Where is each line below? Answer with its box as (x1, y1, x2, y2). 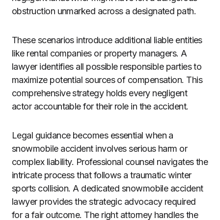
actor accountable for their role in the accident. (12, 101, 189, 111)
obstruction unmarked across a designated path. (12, 6, 198, 16)
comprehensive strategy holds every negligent (12, 88, 188, 98)
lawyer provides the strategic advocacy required (12, 196, 196, 207)
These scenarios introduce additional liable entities (12, 35, 202, 45)
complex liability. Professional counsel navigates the (12, 157, 208, 167)
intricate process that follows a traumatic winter (12, 170, 192, 180)
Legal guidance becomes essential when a (12, 130, 173, 140)
